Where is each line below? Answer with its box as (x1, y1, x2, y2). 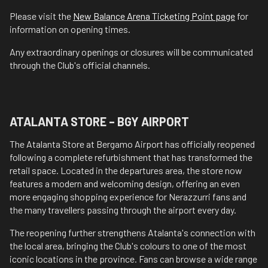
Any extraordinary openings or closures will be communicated (10, 46, 253, 57)
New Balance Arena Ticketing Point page (73, 10, 235, 22)
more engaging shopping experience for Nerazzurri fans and (10, 191, 246, 202)
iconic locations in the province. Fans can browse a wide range (10, 253, 257, 264)
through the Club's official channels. (10, 59, 150, 71)
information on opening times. (10, 23, 130, 35)
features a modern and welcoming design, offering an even (10, 178, 240, 189)
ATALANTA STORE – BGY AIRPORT (10, 114, 189, 129)
